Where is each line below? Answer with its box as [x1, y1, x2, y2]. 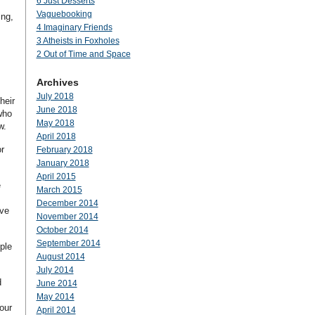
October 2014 [36, 225, 89, 235]
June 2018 [36, 105, 77, 115]
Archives [36, 77, 79, 88]
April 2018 [36, 131, 76, 141]
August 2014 [36, 252, 85, 262]
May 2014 [36, 292, 75, 302]
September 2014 [36, 238, 101, 248]
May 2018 [36, 118, 75, 128]
